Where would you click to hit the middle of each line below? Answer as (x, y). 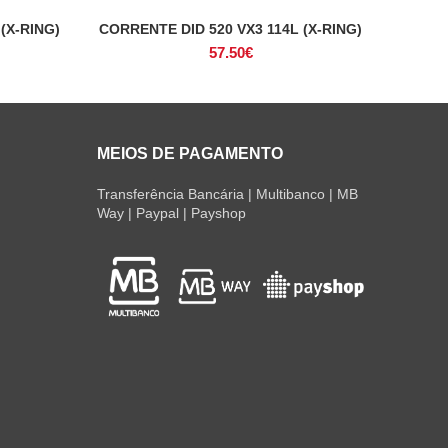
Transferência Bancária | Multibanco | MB (227, 193)
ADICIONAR (230, 29)
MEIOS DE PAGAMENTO (189, 153)
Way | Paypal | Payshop (171, 212)
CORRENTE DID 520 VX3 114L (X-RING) (230, 28)
